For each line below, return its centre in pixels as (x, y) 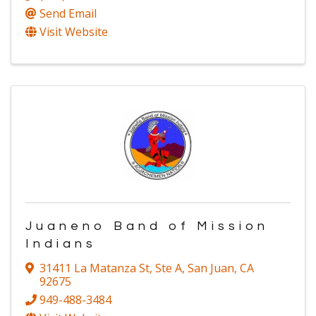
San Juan (211, 268)
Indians (61, 244)
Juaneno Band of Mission (147, 226)
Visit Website (74, 32)
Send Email (68, 14)
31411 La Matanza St (95, 268)
